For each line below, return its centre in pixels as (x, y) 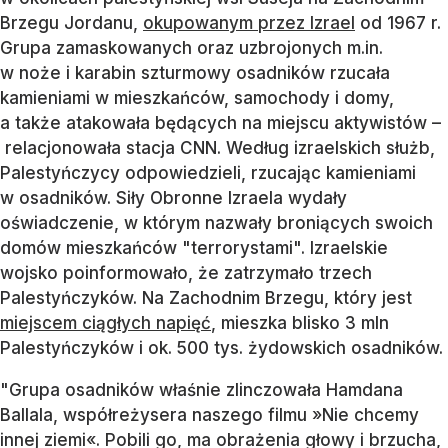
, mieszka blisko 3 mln (300, 323)
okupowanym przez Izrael (249, 23)
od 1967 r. (398, 23)
